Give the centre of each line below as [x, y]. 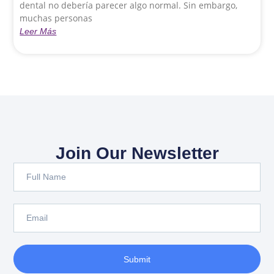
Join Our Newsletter [137, 154]
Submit [137, 259]
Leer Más [38, 31]
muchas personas [56, 18]
